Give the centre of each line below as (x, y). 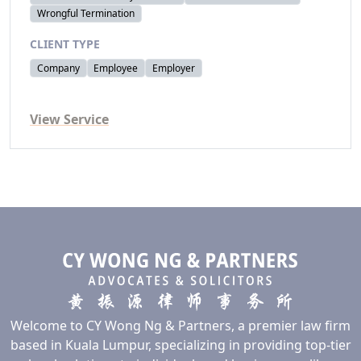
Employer (173, 68)
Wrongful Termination (85, 14)
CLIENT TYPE (65, 44)
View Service (69, 119)
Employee (116, 68)
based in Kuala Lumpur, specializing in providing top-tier (180, 344)
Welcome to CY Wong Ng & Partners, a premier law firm (180, 325)
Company (58, 68)
